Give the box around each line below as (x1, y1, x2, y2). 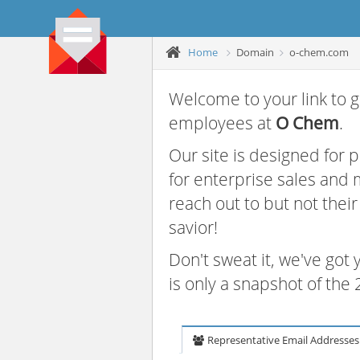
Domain (236, 44, 274, 59)
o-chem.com (289, 44, 349, 59)
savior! (169, 216, 218, 239)
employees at (169, 112, 276, 134)
